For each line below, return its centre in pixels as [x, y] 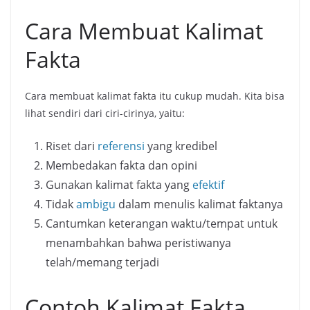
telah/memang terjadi [102, 263]
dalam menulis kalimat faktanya [199, 204]
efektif [208, 185]
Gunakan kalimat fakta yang [119, 185]
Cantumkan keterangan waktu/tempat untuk [162, 224]
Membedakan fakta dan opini [121, 166]
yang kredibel [181, 146]
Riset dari [72, 146]
